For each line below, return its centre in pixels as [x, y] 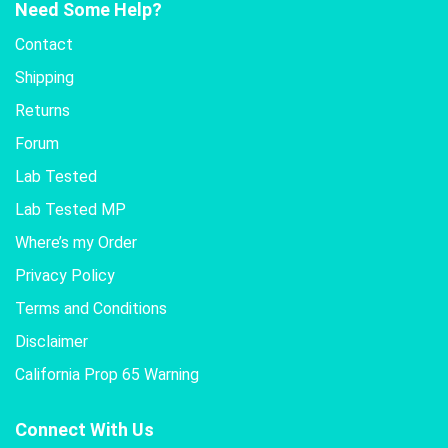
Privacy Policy [65, 275]
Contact [44, 44]
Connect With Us [84, 429]
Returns [42, 110]
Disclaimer [51, 341]
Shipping [44, 77]
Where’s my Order [76, 242]
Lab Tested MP [70, 209]
